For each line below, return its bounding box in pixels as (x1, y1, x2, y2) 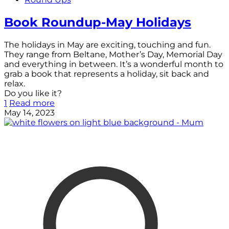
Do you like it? (4, 88, 62, 99)
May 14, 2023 (4, 108, 55, 118)
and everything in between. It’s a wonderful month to (4, 59, 223, 70)
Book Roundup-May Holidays (4, 15, 191, 30)
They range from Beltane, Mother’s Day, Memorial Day (4, 50, 222, 60)
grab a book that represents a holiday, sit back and (4, 69, 209, 79)
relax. (4, 79, 25, 89)
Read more (9, 98, 55, 108)
